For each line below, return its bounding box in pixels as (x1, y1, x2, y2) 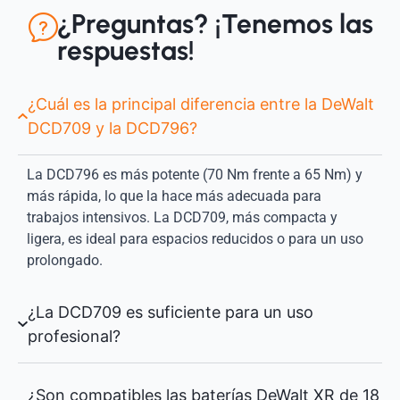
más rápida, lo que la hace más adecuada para (27, 187, 321, 205)
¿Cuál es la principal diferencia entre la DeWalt (27, 95, 374, 114)
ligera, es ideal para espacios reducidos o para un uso (27, 230, 363, 248)
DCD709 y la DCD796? (27, 119, 197, 138)
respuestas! (56, 34, 195, 68)
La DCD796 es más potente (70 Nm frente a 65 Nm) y (27, 166, 362, 184)
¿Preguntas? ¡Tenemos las (56, 7, 373, 41)
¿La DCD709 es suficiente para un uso (27, 303, 313, 322)
